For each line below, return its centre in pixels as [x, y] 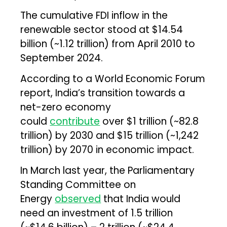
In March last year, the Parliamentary [108, 170]
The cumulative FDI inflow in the [94, 15]
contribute [75, 121]
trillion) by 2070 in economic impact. [107, 149]
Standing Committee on [78, 184]
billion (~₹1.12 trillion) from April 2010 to [108, 44]
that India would [141, 199]
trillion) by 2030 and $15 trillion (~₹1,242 [110, 135]
